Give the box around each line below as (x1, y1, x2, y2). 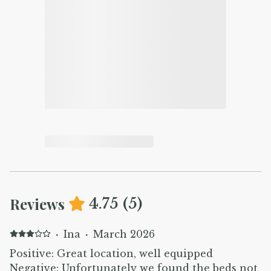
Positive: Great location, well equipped (10, 247, 213, 260)
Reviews (10, 194, 65, 214)
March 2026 (93, 227, 155, 240)
